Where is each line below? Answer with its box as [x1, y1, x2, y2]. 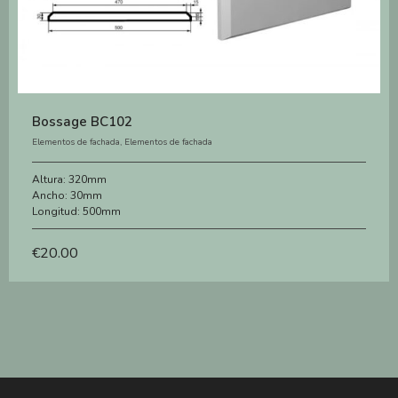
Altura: [32, 172, 68, 187]
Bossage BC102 [32, 113, 132, 131]
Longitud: [32, 204, 83, 219]
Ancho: [32, 188, 70, 203]
